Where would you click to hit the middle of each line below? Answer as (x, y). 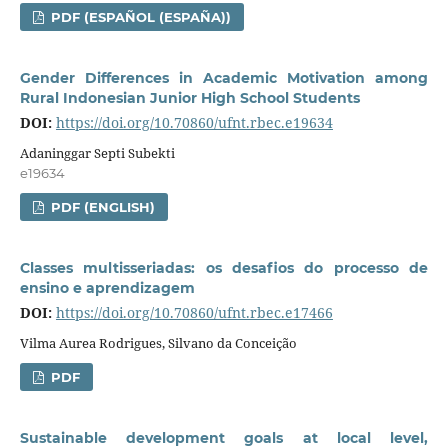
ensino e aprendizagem (107, 287)
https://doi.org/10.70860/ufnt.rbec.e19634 (194, 122)
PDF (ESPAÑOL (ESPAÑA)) (139, 16)
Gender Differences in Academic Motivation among (224, 77)
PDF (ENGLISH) (101, 206)
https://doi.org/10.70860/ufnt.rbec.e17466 (194, 312)
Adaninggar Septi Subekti (97, 152)
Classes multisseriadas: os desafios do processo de (224, 267)
